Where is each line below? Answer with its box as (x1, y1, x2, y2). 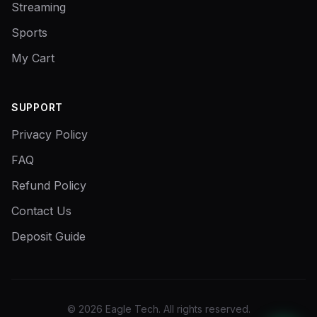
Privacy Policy (11, 127, 88, 142)
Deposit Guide (11, 229, 86, 243)
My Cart (11, 51, 54, 65)
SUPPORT (11, 101, 63, 113)
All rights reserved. (163, 303, 250, 315)
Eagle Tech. (102, 303, 163, 315)
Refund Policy (11, 178, 86, 192)
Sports (11, 25, 47, 40)
